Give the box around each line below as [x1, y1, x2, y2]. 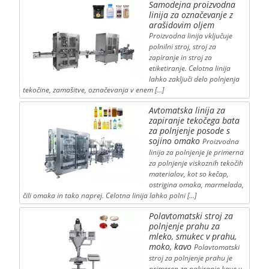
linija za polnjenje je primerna [148, 147, 244, 158]
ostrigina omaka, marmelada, [148, 180, 244, 190]
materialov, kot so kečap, [148, 169, 229, 180]
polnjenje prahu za [148, 220, 220, 232]
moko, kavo [148, 241, 192, 253]
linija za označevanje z [148, 9, 233, 21]
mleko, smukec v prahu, [148, 231, 237, 243]
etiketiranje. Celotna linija [148, 63, 231, 74]
